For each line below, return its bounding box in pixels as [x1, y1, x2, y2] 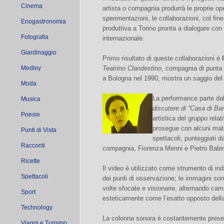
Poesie [21, 111, 40, 118]
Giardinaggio [21, 49, 56, 56]
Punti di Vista [21, 126, 56, 133]
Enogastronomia [21, 18, 66, 25]
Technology [21, 204, 52, 211]
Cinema [21, 2, 42, 9]
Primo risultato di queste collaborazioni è [102, 54, 222, 62]
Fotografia [21, 33, 48, 40]
